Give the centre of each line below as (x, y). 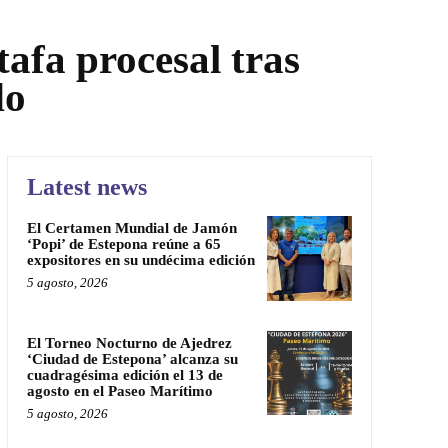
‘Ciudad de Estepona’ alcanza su (132, 358)
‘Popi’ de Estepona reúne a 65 (123, 243)
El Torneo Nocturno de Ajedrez (129, 342)
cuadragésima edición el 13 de (124, 374)
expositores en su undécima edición (140, 259)
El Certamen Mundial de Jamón (131, 227)
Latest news (86, 186)
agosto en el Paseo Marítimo (119, 390)
